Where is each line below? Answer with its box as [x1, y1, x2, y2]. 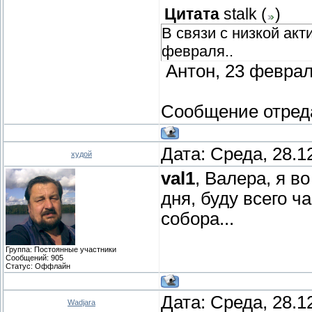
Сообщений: [6, 253, 51, 262]
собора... [161, 208, 234, 228]
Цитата [164, 5, 219, 23]
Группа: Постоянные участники [6, 244, 116, 253]
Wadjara [68, 297, 95, 306]
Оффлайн [35, 261, 70, 270]
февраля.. [162, 42, 233, 60]
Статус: [6, 261, 35, 270]
